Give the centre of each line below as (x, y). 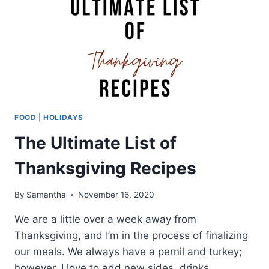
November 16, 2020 (116, 195)
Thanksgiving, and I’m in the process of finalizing (131, 236)
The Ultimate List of (95, 143)
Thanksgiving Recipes (105, 168)
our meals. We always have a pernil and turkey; (128, 252)
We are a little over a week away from (105, 219)
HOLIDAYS (63, 117)
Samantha (47, 195)
